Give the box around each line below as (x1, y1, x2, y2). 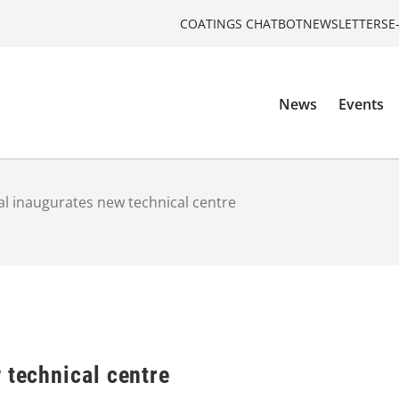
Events (338, 94, 385, 115)
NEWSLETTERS (303, 14, 388, 32)
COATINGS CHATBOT (180, 14, 303, 32)
